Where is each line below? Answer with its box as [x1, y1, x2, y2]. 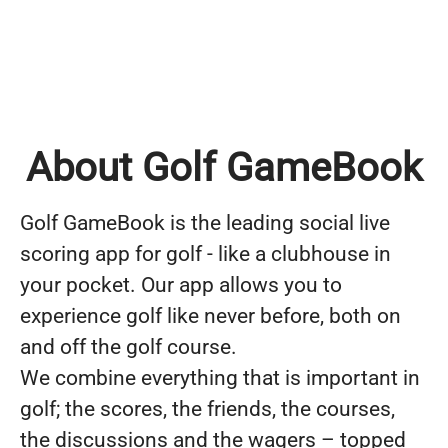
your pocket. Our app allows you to [20, 272, 342, 297]
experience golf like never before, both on [20, 303, 401, 328]
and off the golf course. [20, 334, 237, 359]
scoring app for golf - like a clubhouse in [20, 241, 391, 266]
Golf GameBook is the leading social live [20, 210, 390, 235]
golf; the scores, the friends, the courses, [20, 396, 395, 421]
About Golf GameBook [26, 143, 422, 191]
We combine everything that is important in [20, 365, 420, 390]
